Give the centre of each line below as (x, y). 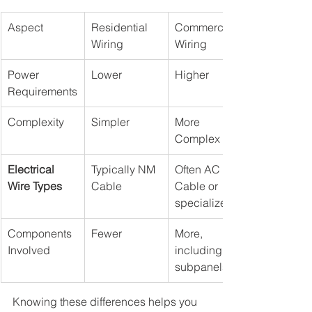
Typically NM (125, 170)
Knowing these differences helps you (106, 302)
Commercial (206, 28)
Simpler (110, 122)
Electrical (32, 170)
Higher (192, 75)
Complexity (36, 122)
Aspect (25, 28)
